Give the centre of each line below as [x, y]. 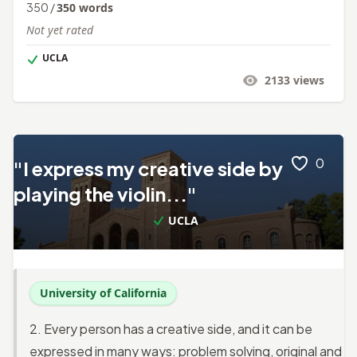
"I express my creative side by [148, 168]
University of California [103, 292]
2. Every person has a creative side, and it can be [171, 328]
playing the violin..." [105, 193]
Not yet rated [60, 29]
